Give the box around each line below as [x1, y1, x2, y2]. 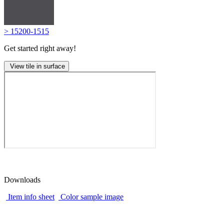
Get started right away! [4, 43, 76, 52]
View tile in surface [8, 62, 65, 70]
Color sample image [60, 192, 123, 201]
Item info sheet [8, 192, 54, 201]
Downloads [4, 175, 40, 184]
